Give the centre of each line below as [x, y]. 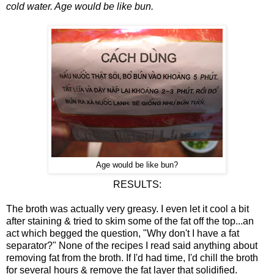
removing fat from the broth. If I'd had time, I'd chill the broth [132, 257]
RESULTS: [137, 184]
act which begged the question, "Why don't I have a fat [123, 233]
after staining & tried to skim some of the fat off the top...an [130, 221]
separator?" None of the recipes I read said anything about [132, 245]
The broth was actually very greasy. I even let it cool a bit [128, 209]
